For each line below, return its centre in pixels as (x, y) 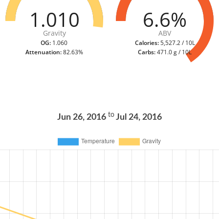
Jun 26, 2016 (83, 118)
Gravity (55, 33)
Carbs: (147, 52)
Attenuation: (43, 52)
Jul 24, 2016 (138, 118)
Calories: (147, 43)
